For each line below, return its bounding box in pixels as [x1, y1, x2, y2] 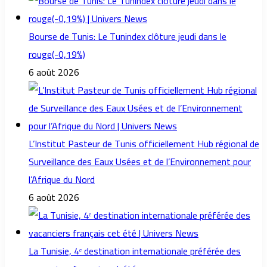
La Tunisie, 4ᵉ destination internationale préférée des [29, 242, 241, 260]
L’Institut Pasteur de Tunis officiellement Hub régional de [29, 135, 259, 153]
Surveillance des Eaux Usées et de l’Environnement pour [29, 153, 251, 171]
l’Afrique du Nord [29, 170, 95, 189]
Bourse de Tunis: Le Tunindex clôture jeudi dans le [29, 27, 226, 46]
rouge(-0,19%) [29, 45, 85, 64]
